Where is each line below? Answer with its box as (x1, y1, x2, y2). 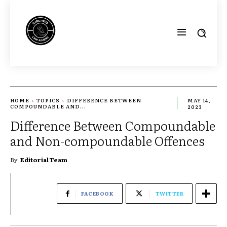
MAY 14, (187, 96, 211, 104)
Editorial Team (20, 155, 67, 164)
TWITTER (155, 189, 183, 197)
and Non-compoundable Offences (10, 131, 205, 150)
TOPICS (36, 96, 60, 104)
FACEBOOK (81, 189, 113, 197)
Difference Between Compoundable (10, 116, 215, 135)
